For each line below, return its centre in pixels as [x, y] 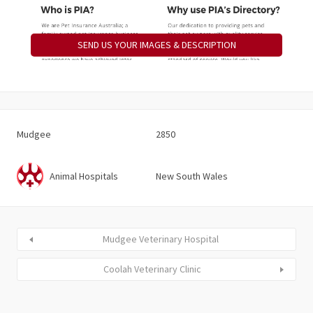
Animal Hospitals [84, 176]
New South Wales [192, 176]
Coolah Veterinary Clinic [152, 269]
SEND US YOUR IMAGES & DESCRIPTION [156, 45]
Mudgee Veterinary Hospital [161, 239]
